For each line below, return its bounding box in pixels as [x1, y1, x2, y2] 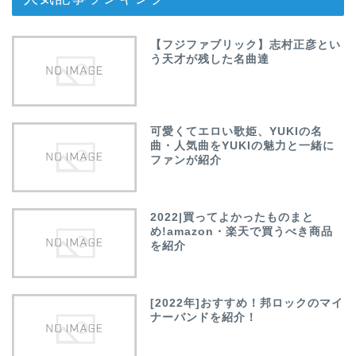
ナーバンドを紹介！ [150, 311, 258, 323]
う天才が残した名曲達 [150, 53, 270, 66]
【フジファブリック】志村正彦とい [150, 39, 342, 52]
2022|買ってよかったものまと [150, 211, 315, 223]
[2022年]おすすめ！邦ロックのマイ [150, 296, 344, 309]
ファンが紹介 [150, 153, 222, 166]
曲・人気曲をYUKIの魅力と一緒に [150, 139, 335, 152]
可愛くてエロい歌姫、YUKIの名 [150, 125, 323, 137]
